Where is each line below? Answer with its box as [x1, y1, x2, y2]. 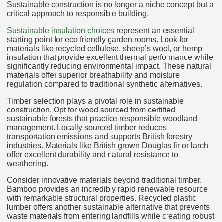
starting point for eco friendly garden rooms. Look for [7, 35, 188, 44]
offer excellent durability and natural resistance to [7, 150, 178, 159]
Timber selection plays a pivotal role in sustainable [7, 97, 184, 106]
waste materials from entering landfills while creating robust [7, 212, 214, 221]
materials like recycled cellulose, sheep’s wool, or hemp [7, 44, 202, 53]
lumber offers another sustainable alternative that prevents [7, 203, 210, 212]
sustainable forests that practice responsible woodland [7, 114, 197, 123]
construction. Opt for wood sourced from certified [7, 106, 175, 114]
